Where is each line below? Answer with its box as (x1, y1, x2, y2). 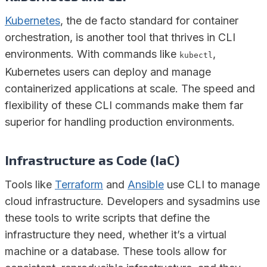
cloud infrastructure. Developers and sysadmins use (5, 195, 260, 208)
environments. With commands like (5, 48, 179, 61)
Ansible (128, 178, 164, 191)
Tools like (5, 178, 55, 191)
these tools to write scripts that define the (5, 212, 210, 225)
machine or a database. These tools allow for (5, 245, 226, 258)
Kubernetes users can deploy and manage (5, 66, 211, 79)
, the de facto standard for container (60, 14, 238, 27)
